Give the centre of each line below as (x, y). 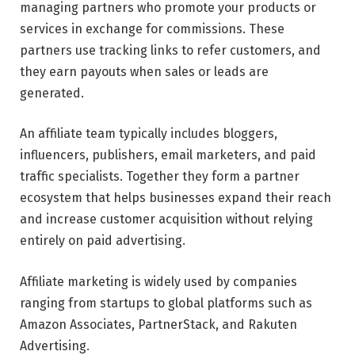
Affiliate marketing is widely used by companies (158, 282)
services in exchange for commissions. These (152, 29)
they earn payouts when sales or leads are (144, 71)
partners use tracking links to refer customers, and (170, 50)
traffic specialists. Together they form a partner (160, 177)
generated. (52, 93)
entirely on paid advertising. (103, 241)
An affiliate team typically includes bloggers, (149, 134)
